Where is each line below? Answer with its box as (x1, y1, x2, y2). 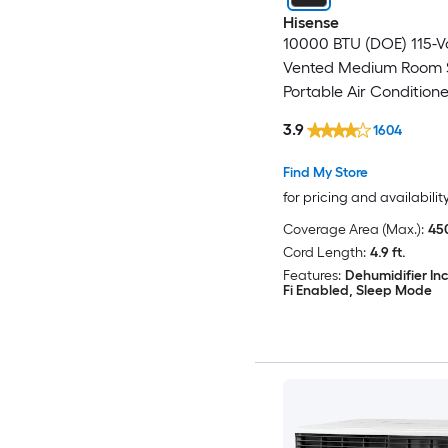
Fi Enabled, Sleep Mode (282, 282, 432, 300)
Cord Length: (282, 244, 366, 262)
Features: (282, 267, 341, 285)
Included (282, 105, 346, 125)
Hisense (282, 12, 339, 32)
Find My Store (282, 164, 368, 182)
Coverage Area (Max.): (282, 221, 424, 239)
